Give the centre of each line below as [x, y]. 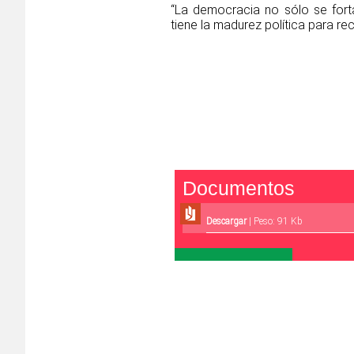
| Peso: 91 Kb [276, 222]
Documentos [239, 188]
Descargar [228, 222]
